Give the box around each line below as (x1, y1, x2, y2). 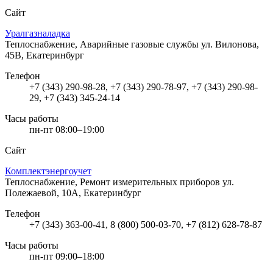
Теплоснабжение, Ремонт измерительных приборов (5, 176, 222, 187)
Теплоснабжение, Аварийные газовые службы (5, 38, 201, 49)
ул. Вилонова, (201, 38, 259, 49)
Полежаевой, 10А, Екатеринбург (5, 187, 141, 198)
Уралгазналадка (5, 27, 70, 38)
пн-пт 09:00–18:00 (29, 250, 104, 261)
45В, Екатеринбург (5, 49, 84, 60)
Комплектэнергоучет (5, 165, 91, 176)
